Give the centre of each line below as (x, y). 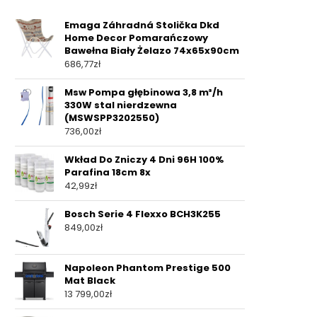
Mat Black (90, 281)
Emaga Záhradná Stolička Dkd (142, 25)
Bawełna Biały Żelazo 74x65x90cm (152, 51)
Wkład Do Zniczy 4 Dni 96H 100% (144, 160)
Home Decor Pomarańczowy (136, 38)
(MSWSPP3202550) (112, 118)
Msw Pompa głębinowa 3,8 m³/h (144, 92)
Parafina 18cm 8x (108, 172)
